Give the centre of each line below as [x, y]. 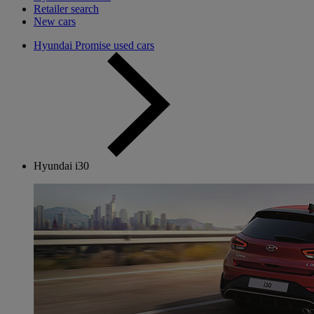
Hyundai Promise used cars [94, 45]
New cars [55, 21]
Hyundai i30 [61, 166]
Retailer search [66, 9]
